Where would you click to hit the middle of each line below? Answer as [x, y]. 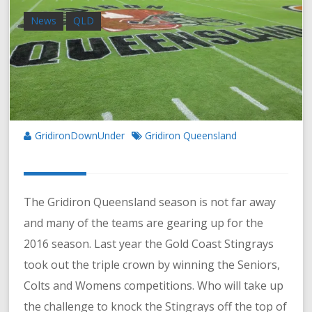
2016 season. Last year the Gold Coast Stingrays [149, 243]
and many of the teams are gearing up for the [144, 223]
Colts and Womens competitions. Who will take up [154, 285]
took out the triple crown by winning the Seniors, [152, 264]
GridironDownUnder [80, 135]
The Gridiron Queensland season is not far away [150, 202]
